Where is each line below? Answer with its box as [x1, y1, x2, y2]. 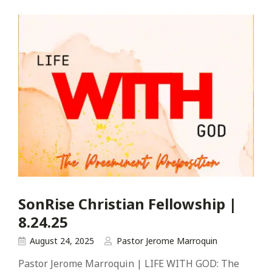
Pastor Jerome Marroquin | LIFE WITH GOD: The [18, 257, 239, 271]
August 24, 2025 [30, 235, 94, 247]
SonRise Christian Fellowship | [18, 194, 237, 214]
